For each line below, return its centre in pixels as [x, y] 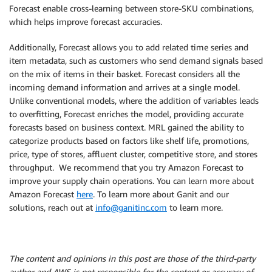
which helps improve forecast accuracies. [86, 22]
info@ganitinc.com [131, 208]
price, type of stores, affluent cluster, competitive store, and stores [133, 154]
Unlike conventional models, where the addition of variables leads [134, 101]
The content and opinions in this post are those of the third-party [132, 259]
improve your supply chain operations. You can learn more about [131, 181]
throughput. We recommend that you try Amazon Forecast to [126, 168]
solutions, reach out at [52, 208]
